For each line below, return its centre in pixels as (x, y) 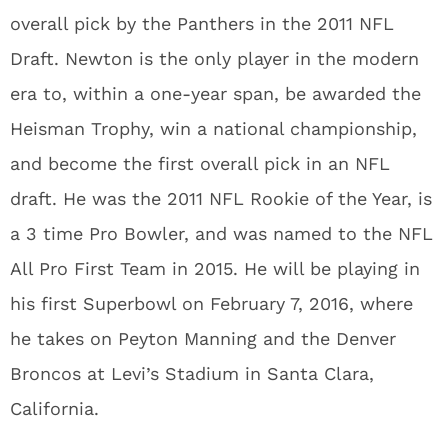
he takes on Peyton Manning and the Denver (203, 338)
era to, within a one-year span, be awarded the (215, 93)
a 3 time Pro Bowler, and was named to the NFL (221, 233)
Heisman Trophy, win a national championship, (213, 128)
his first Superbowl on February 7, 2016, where (211, 303)
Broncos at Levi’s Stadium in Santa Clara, (192, 373)
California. (54, 408)
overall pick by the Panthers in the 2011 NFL (202, 23)
